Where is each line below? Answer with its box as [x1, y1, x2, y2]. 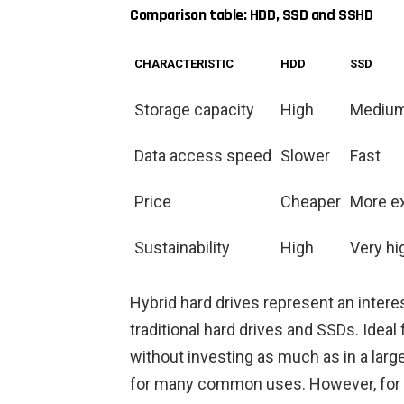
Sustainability [134, 238, 230, 258]
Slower [280, 146, 330, 166]
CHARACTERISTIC [134, 57, 234, 71]
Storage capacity [134, 100, 254, 120]
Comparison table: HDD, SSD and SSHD [130, 5, 373, 26]
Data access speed [134, 146, 271, 166]
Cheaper [280, 192, 341, 212]
